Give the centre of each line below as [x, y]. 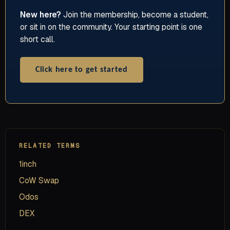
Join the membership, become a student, [135, 15]
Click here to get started [82, 70]
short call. [37, 40]
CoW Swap [39, 180]
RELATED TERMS [50, 146]
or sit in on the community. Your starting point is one [111, 27]
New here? [41, 15]
